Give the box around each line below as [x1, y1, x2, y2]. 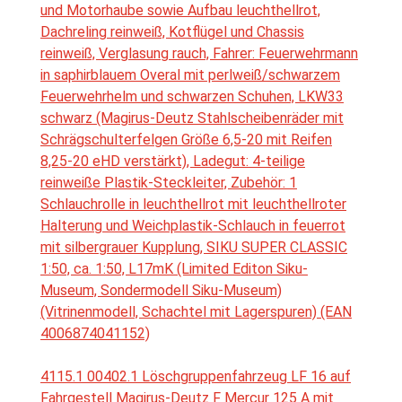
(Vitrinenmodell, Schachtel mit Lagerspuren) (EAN [40, 303, 352, 321]
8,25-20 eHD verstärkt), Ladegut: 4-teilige [40, 153, 305, 170]
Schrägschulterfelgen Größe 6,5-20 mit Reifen [40, 131, 332, 149]
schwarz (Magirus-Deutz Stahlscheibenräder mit [40, 109, 344, 127]
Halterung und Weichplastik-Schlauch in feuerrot [40, 217, 345, 235]
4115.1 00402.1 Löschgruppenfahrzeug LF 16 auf [40, 368, 351, 386]
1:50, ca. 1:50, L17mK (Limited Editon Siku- [40, 260, 308, 278]
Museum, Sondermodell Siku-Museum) [40, 282, 282, 300]
